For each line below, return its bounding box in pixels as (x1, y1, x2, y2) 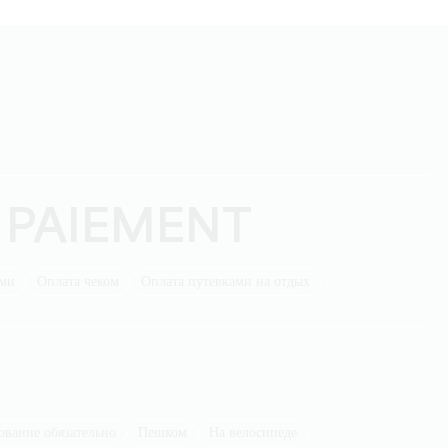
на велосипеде (219, 426, 297, 440)
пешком (148, 426, 187, 440)
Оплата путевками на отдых (151, 275, 310, 289)
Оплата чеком (47, 275, 119, 289)
